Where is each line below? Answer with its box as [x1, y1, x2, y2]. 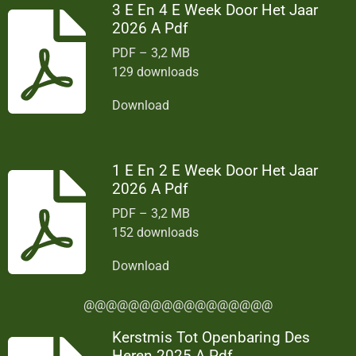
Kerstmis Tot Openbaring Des [112, 327, 311, 346]
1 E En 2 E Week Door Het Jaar [112, 161, 319, 180]
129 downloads [112, 64, 199, 79]
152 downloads [112, 225, 199, 241]
